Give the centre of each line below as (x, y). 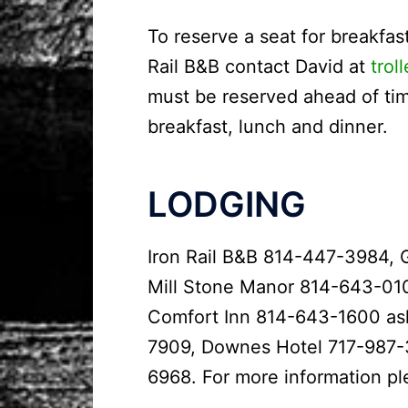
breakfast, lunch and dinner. (268, 127)
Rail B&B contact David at (259, 67)
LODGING (227, 204)
